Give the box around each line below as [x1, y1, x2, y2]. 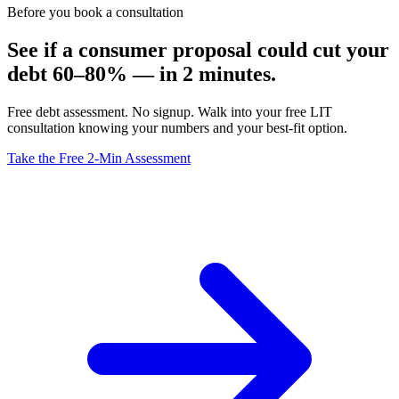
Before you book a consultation [7, 4, 183, 20]
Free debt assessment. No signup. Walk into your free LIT [7, 103, 332, 119]
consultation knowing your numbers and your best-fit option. [7, 119, 347, 135]
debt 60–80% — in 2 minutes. [7, 61, 276, 85]
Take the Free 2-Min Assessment [7, 150, 191, 166]
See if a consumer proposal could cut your [7, 37, 389, 61]
